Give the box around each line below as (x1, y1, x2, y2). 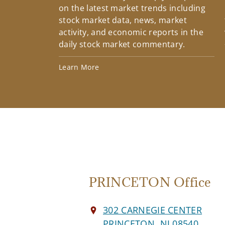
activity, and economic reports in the (59, 27, 203, 38)
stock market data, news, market (59, 15, 187, 26)
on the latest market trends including (59, 3, 205, 14)
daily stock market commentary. (59, 39, 185, 50)
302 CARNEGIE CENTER (103, 204, 202, 216)
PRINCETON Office (89, 174, 211, 191)
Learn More (59, 62, 99, 72)
